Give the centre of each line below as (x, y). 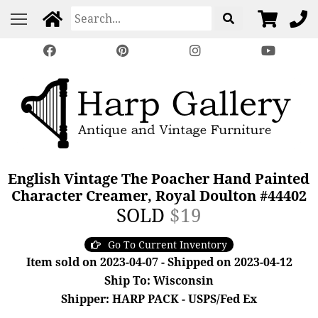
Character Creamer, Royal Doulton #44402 (159, 196)
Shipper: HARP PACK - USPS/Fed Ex (159, 299)
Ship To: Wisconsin (159, 280)
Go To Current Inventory (168, 245)
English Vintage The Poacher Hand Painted (159, 179)
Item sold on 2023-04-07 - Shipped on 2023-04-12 (159, 262)
